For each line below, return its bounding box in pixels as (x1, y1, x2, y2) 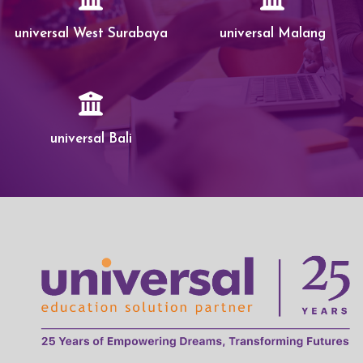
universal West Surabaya (14, 27, 168, 41)
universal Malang (219, 27, 326, 41)
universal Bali (49, 132, 132, 147)
